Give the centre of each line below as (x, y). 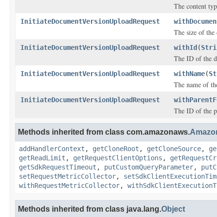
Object (173, 209)
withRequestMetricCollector (69, 186)
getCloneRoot (116, 149)
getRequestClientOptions (118, 158)
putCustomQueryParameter (149, 167)
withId (186, 47)
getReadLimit (42, 158)
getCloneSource (174, 149)
